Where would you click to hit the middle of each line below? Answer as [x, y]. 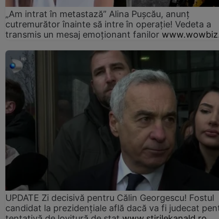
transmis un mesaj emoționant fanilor [82, 34]
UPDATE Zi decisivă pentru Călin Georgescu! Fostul [110, 197]
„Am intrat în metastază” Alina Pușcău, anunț [98, 14]
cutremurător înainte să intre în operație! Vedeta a [108, 24]
